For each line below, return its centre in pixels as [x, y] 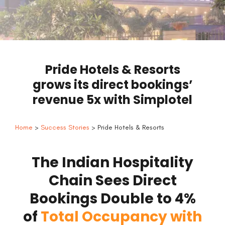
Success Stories [65, 127]
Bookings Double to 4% [113, 198]
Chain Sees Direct [113, 180]
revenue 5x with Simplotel [113, 99]
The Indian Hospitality [113, 162]
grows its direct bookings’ [113, 84]
